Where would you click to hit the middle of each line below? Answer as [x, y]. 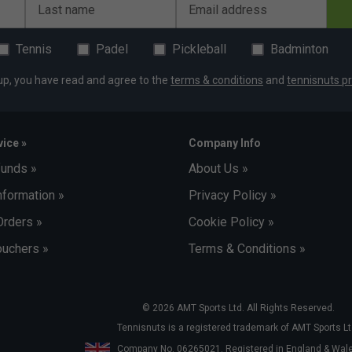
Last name [66, 10]
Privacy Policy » [233, 196]
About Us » [218, 169]
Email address [228, 10]
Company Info [225, 143]
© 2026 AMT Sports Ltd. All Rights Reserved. [238, 308]
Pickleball [199, 49]
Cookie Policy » [231, 222]
